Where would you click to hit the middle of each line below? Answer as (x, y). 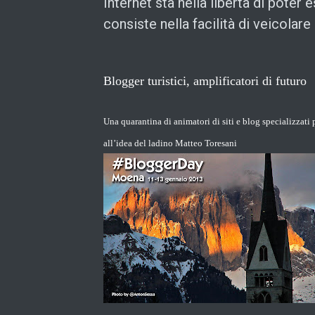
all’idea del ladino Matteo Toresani (170, 143)
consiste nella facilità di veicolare (207, 24)
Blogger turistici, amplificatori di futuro (205, 81)
